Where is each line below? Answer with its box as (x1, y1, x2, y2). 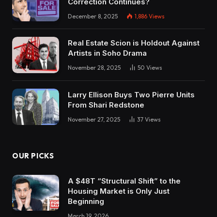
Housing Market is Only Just (68, 186, 170, 196)
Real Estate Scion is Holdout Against (68, 38, 200, 48)
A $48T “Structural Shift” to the (68, 176, 181, 186)
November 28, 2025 (68, 64, 121, 72)
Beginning (68, 196, 104, 206)
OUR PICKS (12, 151, 54, 160)
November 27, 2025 (68, 116, 120, 124)
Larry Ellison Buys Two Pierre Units (68, 90, 195, 100)
